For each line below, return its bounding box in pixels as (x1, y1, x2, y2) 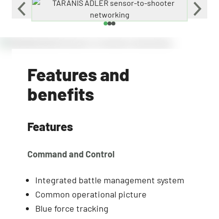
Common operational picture (35, 189, 147, 199)
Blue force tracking (35, 203, 109, 214)
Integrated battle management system (35, 175, 184, 185)
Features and (27, 64, 130, 85)
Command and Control (27, 149, 114, 159)
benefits (27, 83, 94, 104)
